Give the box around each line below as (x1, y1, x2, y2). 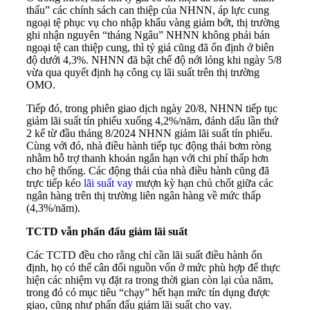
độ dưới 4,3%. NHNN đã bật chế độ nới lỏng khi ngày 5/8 (26, 54, 282, 66)
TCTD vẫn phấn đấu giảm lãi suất (26, 226, 188, 238)
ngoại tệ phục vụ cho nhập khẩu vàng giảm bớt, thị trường (26, 17, 280, 29)
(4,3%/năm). (26, 202, 80, 215)
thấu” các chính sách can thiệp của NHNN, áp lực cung (26, 4, 269, 17)
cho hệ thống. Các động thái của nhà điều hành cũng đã (26, 165, 269, 177)
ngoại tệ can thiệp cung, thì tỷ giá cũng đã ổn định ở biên (26, 42, 274, 54)
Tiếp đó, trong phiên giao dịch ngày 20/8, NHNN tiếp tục (26, 102, 277, 115)
